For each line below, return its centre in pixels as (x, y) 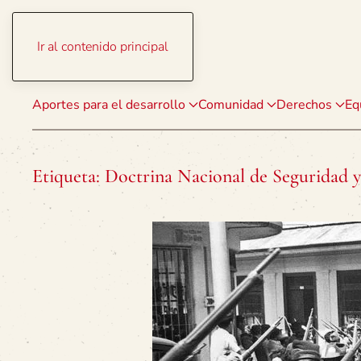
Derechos (304, 105)
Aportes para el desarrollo (109, 105)
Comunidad (231, 105)
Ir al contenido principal (103, 47)
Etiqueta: (68, 176)
